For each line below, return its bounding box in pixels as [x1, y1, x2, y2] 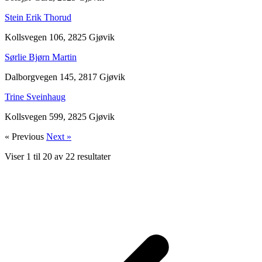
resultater [75, 151, 111, 161]
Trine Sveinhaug [5, 91, 65, 102]
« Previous [5, 131, 46, 142]
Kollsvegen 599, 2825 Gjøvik [5, 111, 115, 122]
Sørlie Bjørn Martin [5, 51, 77, 62]
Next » [46, 131, 71, 142]
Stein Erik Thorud [5, 12, 71, 22]
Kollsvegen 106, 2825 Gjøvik [5, 32, 115, 42]
